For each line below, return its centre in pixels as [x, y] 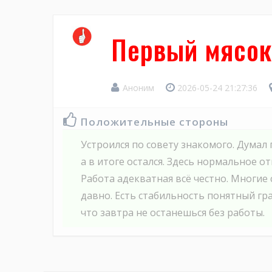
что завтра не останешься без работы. [173, 213]
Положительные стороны [154, 122]
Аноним [138, 88]
